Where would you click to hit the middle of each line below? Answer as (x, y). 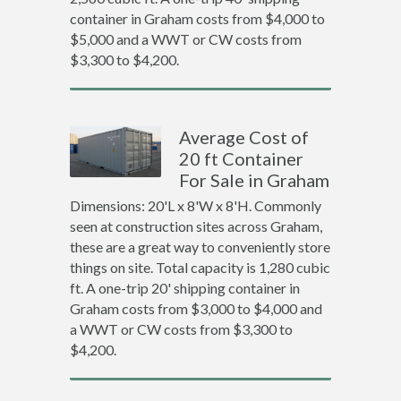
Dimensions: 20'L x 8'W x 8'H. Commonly (195, 205)
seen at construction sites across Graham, (196, 226)
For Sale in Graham (255, 180)
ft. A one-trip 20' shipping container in (184, 288)
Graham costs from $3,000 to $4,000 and (196, 308)
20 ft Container (242, 158)
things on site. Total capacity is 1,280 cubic (200, 267)
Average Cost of (244, 137)
